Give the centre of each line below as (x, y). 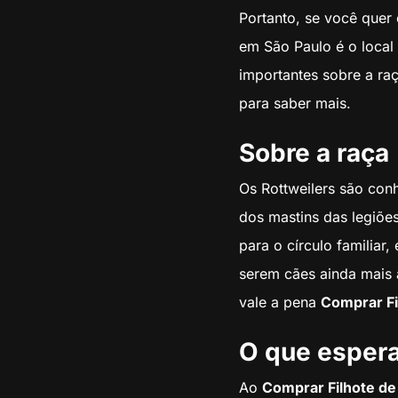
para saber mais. (295, 103)
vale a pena (279, 302)
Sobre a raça (314, 153)
